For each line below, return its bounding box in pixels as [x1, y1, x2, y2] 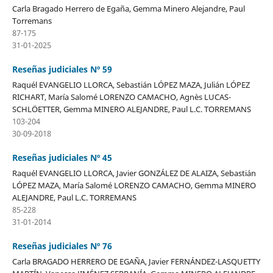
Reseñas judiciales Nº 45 [12, 151, 112, 163]
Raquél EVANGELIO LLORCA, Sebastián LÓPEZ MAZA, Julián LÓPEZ [12, 79, 250, 90]
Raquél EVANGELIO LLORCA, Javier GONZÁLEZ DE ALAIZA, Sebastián [12, 167, 256, 179]
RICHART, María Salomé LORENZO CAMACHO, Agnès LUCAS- [12, 91, 231, 102]
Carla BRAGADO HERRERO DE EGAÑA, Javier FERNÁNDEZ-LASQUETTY [12, 255, 260, 267]
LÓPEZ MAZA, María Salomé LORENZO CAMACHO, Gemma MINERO [12, 179, 256, 191]
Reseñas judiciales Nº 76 [12, 239, 112, 252]
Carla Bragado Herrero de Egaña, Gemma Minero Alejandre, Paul [12, 2, 245, 14]
